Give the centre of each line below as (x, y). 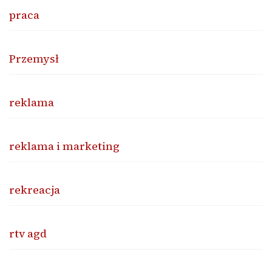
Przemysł (34, 58)
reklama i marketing (64, 146)
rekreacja (35, 189)
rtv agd (28, 233)
